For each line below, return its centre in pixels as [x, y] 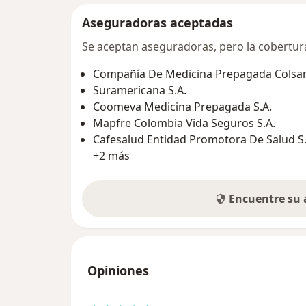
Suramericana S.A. [140, 90]
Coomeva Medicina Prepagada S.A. [182, 106]
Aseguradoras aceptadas [157, 22]
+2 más [111, 155]
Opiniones [118, 270]
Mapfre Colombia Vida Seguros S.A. [184, 123]
